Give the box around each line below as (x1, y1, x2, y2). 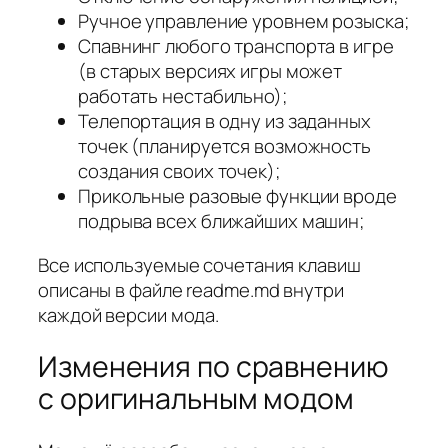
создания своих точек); (78, 158, 280, 185)
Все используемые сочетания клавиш (38, 251, 361, 278)
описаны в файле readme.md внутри (38, 276, 344, 303)
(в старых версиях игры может (78, 58, 343, 85)
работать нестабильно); (78, 83, 287, 110)
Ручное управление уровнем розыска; (78, 8, 409, 35)
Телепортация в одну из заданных (78, 108, 371, 135)
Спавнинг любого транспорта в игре (78, 33, 394, 60)
